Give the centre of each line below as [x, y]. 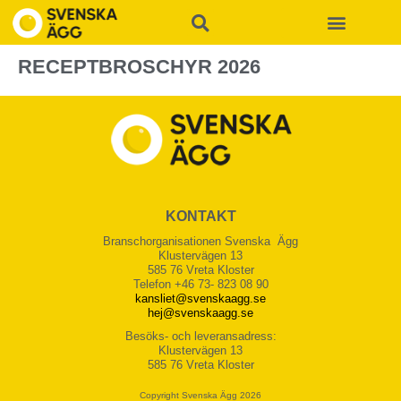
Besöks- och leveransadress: [200, 337]
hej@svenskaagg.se [200, 313]
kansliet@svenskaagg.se [200, 299]
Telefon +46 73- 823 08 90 [200, 285]
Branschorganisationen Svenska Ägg [200, 242]
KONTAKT [200, 217]
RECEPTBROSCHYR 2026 [139, 67]
